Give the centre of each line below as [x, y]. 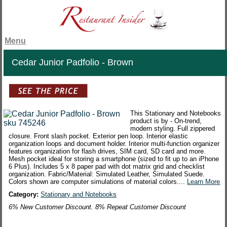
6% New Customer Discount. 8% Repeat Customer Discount [98, 207]
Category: [25, 195]
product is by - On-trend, [166, 121]
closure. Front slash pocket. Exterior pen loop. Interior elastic [99, 136]
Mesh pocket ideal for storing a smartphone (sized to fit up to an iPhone [114, 159]
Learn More [204, 182]
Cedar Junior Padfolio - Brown [73, 63]
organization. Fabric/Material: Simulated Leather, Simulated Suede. [107, 174]
